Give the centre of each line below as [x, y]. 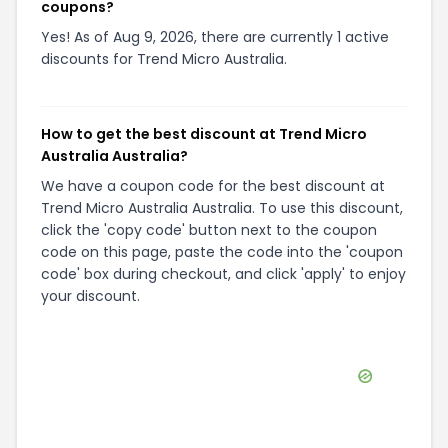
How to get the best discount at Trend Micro [204, 134]
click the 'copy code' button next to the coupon [209, 230]
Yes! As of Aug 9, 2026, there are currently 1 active [215, 37]
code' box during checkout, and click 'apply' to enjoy [223, 274]
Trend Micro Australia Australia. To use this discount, [222, 208]
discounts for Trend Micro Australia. [164, 59]
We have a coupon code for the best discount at [213, 186]
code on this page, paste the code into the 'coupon [222, 252]
